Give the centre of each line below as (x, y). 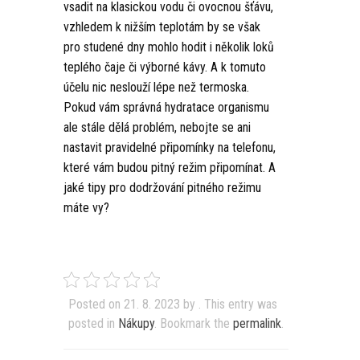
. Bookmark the (194, 324)
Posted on (94, 305)
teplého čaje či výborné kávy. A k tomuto (165, 67)
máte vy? (86, 208)
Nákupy (136, 324)
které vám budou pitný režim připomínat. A (170, 168)
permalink (257, 324)
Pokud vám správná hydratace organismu (166, 108)
